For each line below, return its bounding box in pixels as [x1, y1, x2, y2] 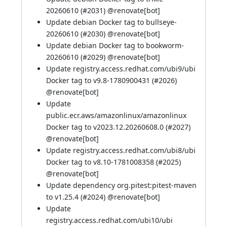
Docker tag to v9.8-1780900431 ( [46, 75, 154, 85]
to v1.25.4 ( [46, 192, 83, 202]
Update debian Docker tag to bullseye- [46, 17, 177, 27]
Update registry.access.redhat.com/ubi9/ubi [46, 64, 196, 73]
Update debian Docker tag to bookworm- [46, 41, 184, 50]
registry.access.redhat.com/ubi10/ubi [46, 215, 173, 225]
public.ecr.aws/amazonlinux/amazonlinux [46, 110, 186, 120]
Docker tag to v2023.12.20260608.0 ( [46, 122, 168, 132]
